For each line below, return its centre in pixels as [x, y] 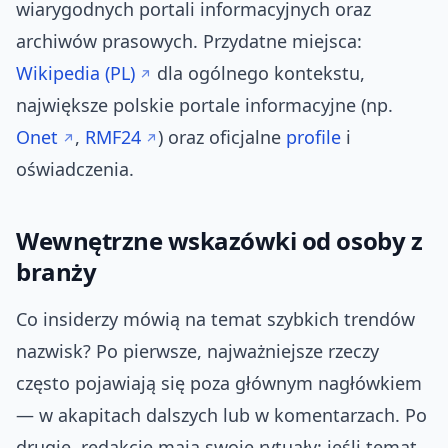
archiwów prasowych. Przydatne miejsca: [189, 41]
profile [313, 137]
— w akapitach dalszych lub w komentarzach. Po [221, 415]
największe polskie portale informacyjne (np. [204, 105]
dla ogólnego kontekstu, [258, 73]
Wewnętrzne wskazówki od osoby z [219, 241]
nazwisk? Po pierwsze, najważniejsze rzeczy [197, 351]
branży [56, 272]
